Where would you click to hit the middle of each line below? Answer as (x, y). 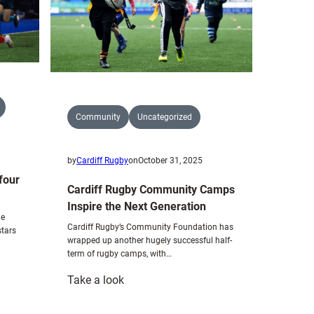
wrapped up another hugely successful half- (150, 240)
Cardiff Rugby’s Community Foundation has (150, 227)
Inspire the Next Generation (137, 206)
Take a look (96, 280)
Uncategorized (165, 117)
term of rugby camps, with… (120, 253)
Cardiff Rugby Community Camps (151, 189)
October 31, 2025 (170, 160)
